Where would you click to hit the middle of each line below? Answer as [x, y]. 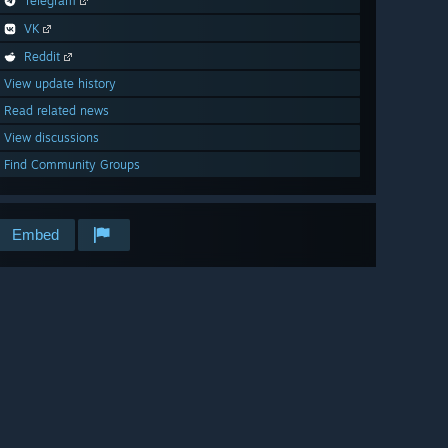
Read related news [56, 111]
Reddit [42, 57]
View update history [60, 84]
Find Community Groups [72, 165]
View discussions [51, 138]
